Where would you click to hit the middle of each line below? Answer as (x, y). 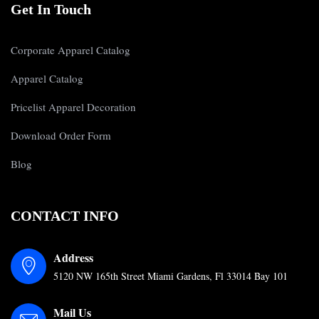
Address (73, 258)
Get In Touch (51, 10)
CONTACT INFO (65, 216)
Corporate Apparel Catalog (70, 50)
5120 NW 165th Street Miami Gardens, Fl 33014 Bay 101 (171, 276)
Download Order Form (61, 136)
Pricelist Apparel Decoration (73, 107)
